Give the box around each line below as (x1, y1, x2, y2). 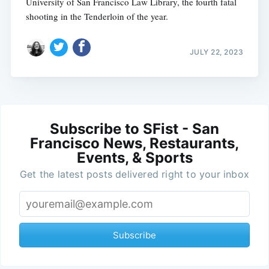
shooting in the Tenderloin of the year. (25, 10, 168, 23)
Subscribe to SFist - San (50, 119, 219, 138)
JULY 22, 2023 (189, 47, 244, 56)
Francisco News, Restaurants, (30, 134, 239, 152)
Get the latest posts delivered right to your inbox (20, 168, 249, 180)
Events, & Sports (76, 148, 193, 166)
